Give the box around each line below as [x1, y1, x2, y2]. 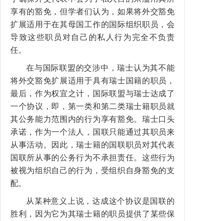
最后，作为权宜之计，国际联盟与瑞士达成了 [10, 89, 175, 98]
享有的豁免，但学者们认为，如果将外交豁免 [10, 7, 175, 16]
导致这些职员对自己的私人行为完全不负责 [10, 33, 175, 41]
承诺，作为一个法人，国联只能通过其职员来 [10, 128, 175, 136]
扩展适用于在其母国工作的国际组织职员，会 [10, 20, 175, 29]
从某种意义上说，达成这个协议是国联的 [26, 197, 175, 205]
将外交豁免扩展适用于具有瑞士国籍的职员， [10, 76, 175, 85]
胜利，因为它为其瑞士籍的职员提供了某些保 [10, 210, 175, 218]
